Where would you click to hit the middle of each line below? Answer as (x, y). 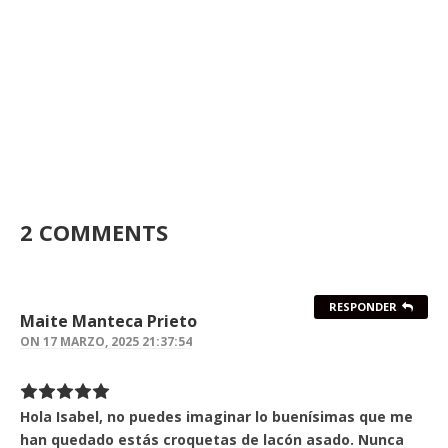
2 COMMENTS (94, 232)
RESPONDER (363, 307)
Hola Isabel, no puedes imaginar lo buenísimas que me (216, 417)
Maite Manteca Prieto (108, 321)
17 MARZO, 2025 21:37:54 (117, 342)
